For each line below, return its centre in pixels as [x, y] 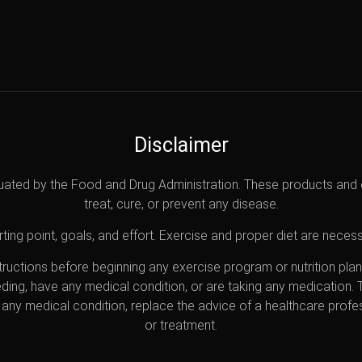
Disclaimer [181, 145]
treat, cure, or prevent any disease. [181, 204]
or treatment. [181, 325]
